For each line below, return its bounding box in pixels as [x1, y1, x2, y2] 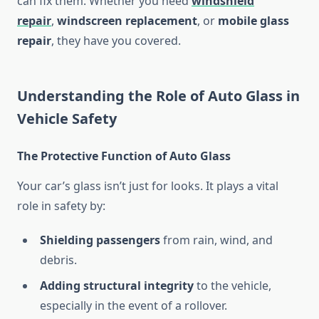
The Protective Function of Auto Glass [17, 148, 231, 164]
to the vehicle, [194, 278, 271, 294]
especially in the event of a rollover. [40, 298, 227, 314]
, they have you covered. [51, 33, 181, 49]
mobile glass [218, 13, 289, 29]
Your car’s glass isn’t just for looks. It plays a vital [17, 178, 278, 194]
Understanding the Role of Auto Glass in [17, 86, 300, 106]
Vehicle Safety [17, 109, 117, 129]
